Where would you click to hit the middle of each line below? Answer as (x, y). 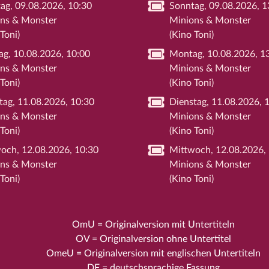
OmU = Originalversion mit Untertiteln (153, 224)
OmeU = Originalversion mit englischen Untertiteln (153, 253)
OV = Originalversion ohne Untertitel (153, 239)
